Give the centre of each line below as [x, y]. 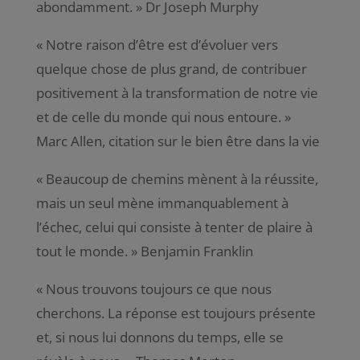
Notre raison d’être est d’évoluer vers [162, 44]
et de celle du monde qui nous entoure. [158, 117]
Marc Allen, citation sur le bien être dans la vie [178, 141]
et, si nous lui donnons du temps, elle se [160, 337]
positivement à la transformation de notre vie [177, 92]
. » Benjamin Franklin [188, 251]
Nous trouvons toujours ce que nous [158, 288]
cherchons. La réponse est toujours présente [176, 313]
